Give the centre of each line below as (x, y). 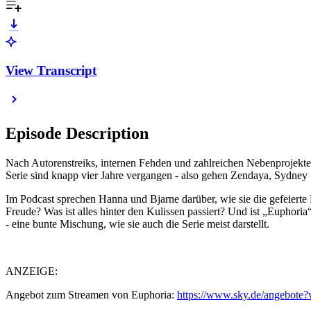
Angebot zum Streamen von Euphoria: (91, 295)
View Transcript (51, 70)
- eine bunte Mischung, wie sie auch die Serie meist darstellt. (137, 224)
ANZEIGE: (32, 271)
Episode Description (77, 134)
